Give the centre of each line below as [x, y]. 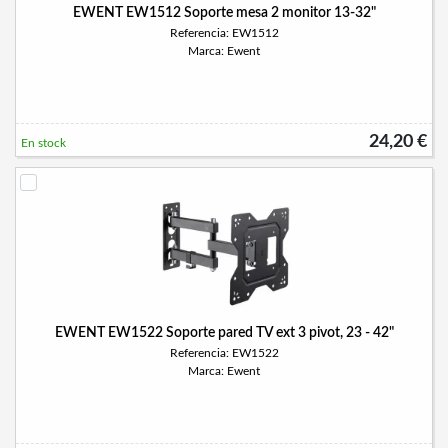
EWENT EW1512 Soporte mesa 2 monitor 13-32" [224, 13]
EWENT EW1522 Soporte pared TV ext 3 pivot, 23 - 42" [224, 333]
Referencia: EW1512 [224, 33]
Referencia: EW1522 [224, 353]
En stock [43, 143]
